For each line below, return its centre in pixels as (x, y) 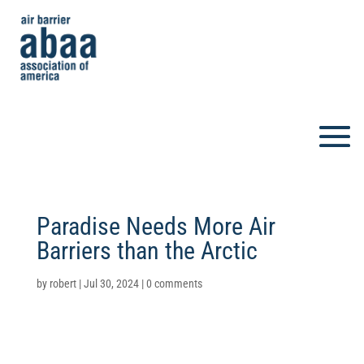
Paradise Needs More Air (156, 227)
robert (63, 284)
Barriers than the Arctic (147, 251)
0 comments (174, 284)
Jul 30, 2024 (111, 284)
